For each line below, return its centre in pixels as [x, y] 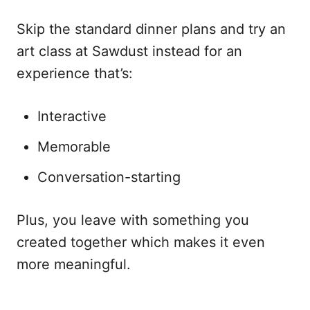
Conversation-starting [109, 177]
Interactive [72, 116]
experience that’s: [75, 73]
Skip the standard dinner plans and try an [151, 29]
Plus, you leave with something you [133, 220]
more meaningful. [74, 264]
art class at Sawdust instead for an [129, 51]
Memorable [74, 147]
